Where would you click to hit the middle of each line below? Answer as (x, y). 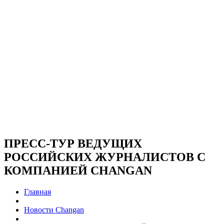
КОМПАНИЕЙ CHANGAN (78, 170)
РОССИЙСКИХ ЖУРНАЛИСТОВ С (105, 157)
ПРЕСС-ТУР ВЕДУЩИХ (73, 143)
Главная (37, 191)
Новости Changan (54, 209)
